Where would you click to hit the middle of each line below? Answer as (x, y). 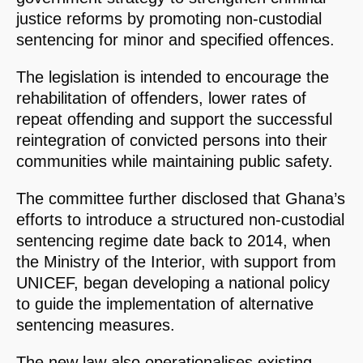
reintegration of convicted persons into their (172, 141)
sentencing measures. (96, 325)
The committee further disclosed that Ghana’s (181, 199)
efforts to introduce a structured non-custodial (180, 220)
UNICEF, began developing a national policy (173, 283)
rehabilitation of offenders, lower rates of (161, 98)
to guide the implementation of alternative (165, 304)
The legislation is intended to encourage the (173, 77)
